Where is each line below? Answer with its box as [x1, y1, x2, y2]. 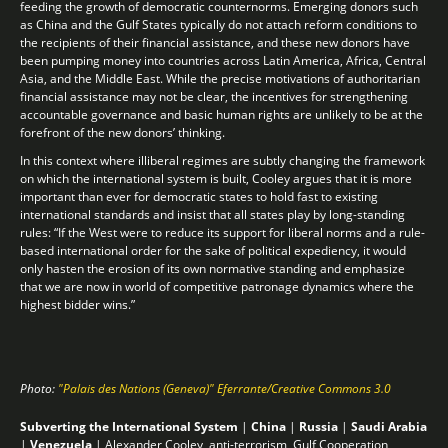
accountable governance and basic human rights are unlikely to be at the [20, 105, 423, 123]
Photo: [20, 379, 58, 397]
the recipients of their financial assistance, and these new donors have [20, 33, 410, 51]
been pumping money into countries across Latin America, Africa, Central [20, 51, 426, 69]
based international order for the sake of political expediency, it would [20, 241, 406, 259]
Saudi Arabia [351, 417, 427, 435]
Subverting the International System [20, 417, 238, 435]
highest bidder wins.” [20, 295, 135, 313]
